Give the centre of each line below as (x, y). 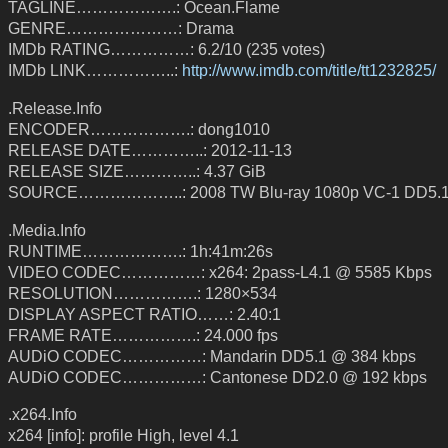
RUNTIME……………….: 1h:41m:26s (140, 250)
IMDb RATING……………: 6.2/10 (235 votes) (166, 49)
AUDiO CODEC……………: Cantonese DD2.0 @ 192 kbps (217, 376)
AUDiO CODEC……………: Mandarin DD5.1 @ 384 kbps (212, 355)
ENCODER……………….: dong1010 (139, 129)
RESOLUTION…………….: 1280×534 (142, 292)
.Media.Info (47, 229)
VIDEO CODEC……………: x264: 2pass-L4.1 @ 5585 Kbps (220, 271)
